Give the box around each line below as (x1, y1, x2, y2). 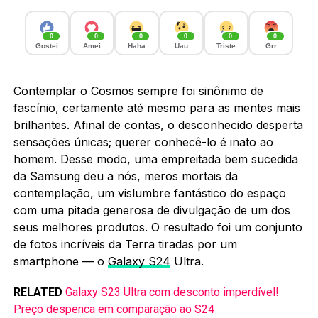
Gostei (35, 41, 59, 50)
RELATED (13, 285, 62, 299)
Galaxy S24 (107, 253, 170, 268)
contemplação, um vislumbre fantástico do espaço (13, 185, 286, 200)
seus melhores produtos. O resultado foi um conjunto (13, 219, 302, 234)
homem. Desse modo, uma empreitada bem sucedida (13, 151, 298, 166)
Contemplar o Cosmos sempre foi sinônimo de (13, 83, 263, 98)
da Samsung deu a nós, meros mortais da (13, 168, 238, 183)
